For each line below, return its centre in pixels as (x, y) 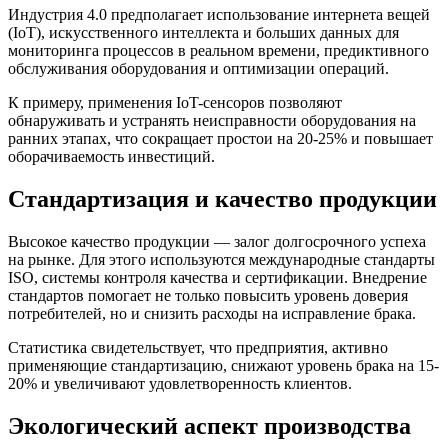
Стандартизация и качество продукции (222, 198)
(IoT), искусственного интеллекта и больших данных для (203, 32)
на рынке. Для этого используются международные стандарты (221, 259)
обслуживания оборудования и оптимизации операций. (198, 68)
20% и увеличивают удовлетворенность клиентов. (180, 383)
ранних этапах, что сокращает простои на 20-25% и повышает (220, 138)
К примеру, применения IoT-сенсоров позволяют (175, 102)
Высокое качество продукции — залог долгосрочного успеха (217, 241)
